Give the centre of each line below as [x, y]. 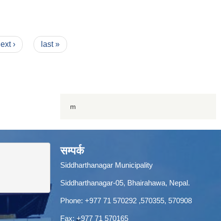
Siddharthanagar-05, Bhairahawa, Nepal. [125, 183]
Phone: [73, 200]
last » [50, 44]
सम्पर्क [72, 150]
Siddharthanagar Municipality [107, 165]
